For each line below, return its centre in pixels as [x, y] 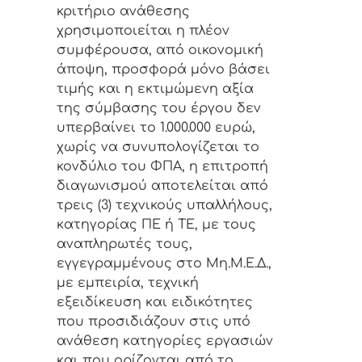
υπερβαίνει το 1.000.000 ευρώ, [156, 127]
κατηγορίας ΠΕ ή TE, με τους [156, 224]
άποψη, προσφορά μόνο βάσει [163, 69]
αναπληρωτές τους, [124, 244]
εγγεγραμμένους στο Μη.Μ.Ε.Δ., [164, 263]
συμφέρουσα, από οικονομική [160, 50]
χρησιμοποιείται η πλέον [143, 30]
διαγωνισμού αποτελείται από [162, 185]
